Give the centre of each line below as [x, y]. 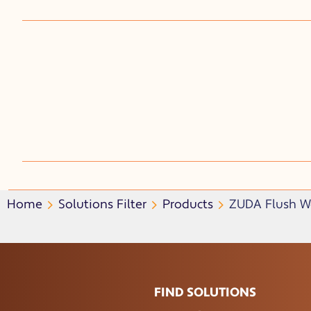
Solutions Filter [102, 204]
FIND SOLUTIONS [205, 293]
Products [188, 204]
